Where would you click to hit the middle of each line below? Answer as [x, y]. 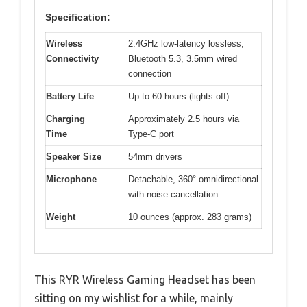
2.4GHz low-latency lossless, [186, 44]
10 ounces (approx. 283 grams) [190, 217]
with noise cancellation [173, 195]
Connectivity [72, 59]
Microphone [71, 180]
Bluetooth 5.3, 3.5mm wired [183, 59]
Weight [61, 217]
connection [150, 74]
